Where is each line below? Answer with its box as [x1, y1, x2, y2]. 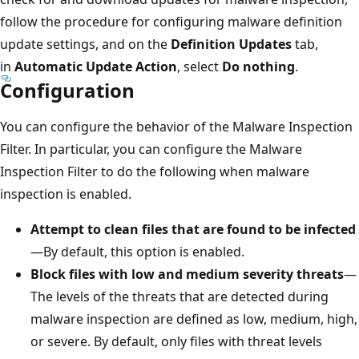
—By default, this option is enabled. [30, 242, 244, 260]
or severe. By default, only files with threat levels [30, 332, 322, 350]
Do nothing [222, 57, 295, 75]
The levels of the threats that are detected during [30, 287, 329, 305]
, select [177, 57, 222, 75]
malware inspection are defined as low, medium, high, [30, 309, 357, 328]
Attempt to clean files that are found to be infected [30, 220, 356, 238]
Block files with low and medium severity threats [30, 264, 344, 283]
